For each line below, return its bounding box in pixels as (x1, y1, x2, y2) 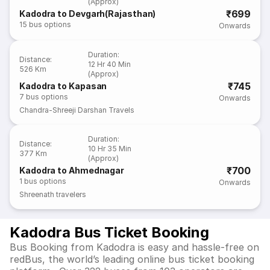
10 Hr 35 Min (88, 144, 132, 153)
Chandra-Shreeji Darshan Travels (19, 105, 135, 115)
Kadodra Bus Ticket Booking (10, 224, 209, 241)
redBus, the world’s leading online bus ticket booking (10, 253, 254, 265)
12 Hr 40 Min (88, 60, 131, 69)
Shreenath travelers (19, 190, 87, 199)
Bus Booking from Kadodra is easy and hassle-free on (10, 241, 259, 253)
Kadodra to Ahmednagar (19, 165, 125, 175)
